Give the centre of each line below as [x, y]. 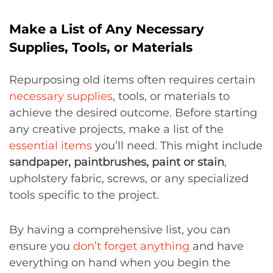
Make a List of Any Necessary [107, 29]
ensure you [41, 246]
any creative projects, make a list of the [116, 129]
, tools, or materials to [171, 96]
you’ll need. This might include [177, 146]
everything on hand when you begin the [120, 263]
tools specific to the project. [84, 195]
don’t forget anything [131, 246]
